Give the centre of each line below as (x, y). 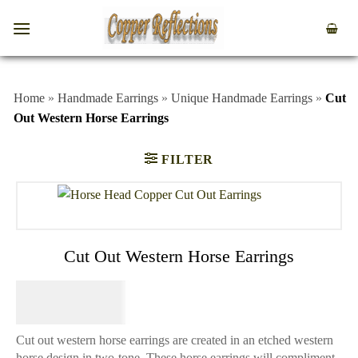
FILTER (188, 159)
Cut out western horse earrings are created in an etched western (175, 340)
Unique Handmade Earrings (242, 98)
